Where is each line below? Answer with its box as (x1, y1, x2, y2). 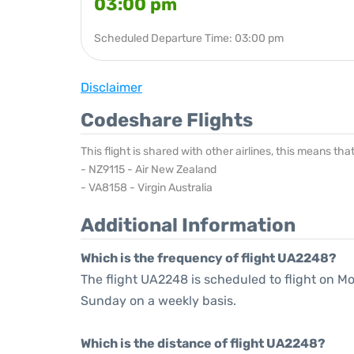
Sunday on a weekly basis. (81, 293, 236, 308)
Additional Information (81, 214, 296, 236)
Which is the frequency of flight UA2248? (81, 250, 337, 265)
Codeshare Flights (81, 109, 253, 131)
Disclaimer (81, 80, 142, 95)
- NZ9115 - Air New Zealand (81, 163, 217, 176)
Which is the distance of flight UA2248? (81, 336, 326, 351)
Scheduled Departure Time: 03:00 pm (94, 32, 284, 45)
